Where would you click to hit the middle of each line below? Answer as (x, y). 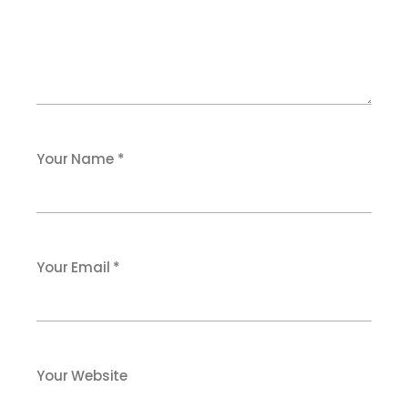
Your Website (82, 376)
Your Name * (81, 159)
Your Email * (79, 267)
